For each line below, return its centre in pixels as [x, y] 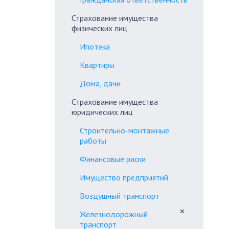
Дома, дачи [100, 83]
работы [93, 141]
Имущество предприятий [124, 177]
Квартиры [97, 65]
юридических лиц [102, 112]
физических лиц [99, 28]
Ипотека [95, 47]
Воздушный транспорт [120, 196]
